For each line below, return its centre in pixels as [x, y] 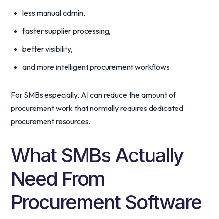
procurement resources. [51, 121]
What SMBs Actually [97, 155]
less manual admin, [54, 13]
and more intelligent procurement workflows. [97, 67]
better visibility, [48, 49]
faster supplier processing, [67, 31]
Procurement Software [106, 202]
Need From [58, 179]
